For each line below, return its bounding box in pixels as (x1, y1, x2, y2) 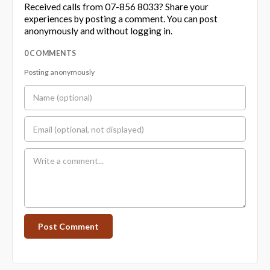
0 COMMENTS (24, 49, 77, 58)
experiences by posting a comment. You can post (24, 13, 218, 25)
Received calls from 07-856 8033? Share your (24, 1, 209, 13)
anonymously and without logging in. (24, 25, 172, 37)
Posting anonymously (24, 67, 95, 77)
